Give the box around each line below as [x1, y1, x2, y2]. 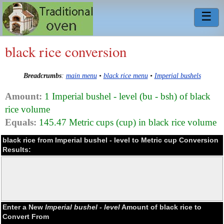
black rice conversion [5, 42, 126, 61]
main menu [65, 71, 97, 80]
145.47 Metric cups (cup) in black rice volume [36, 116, 216, 127]
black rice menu [103, 71, 148, 80]
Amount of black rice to [120, 202, 201, 211]
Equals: [5, 116, 36, 127]
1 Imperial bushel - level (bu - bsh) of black [42, 90, 210, 101]
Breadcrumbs [23, 71, 61, 80]
